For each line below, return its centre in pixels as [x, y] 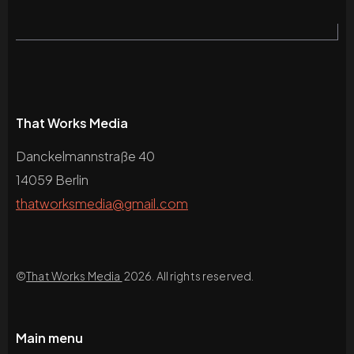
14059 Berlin [52, 179]
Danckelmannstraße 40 [85, 156]
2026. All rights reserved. [188, 275]
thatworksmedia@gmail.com [102, 203]
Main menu [49, 337]
